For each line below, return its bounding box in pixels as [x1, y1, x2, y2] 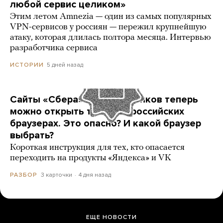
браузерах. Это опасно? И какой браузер [10, 117, 201, 129]
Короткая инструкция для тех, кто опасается [10, 142, 185, 152]
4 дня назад [78, 171, 111, 178]
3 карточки [41, 171, 72, 178]
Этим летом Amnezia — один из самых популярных [10, 11, 212, 21]
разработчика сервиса [10, 43, 98, 53]
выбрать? [10, 129, 54, 141]
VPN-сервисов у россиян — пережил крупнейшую [10, 22, 207, 32]
